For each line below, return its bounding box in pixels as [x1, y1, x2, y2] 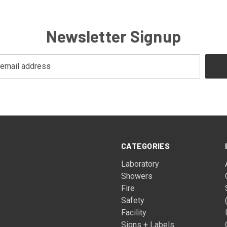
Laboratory [121, 159, 160, 169]
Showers [121, 171, 153, 181]
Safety [121, 195, 145, 205]
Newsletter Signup [46, 26, 181, 46]
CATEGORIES [121, 140, 170, 150]
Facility [121, 207, 147, 217]
